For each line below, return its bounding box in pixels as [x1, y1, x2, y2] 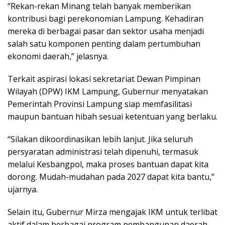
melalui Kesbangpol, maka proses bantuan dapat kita [8, 158, 208, 170]
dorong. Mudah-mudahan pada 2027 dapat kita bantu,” [8, 171, 214, 182]
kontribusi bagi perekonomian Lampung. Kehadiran [8, 13, 203, 24]
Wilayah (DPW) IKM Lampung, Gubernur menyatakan [8, 85, 208, 97]
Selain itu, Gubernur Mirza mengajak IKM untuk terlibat [8, 206, 217, 217]
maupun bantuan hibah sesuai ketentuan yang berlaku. [8, 110, 217, 122]
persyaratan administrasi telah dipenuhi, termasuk [8, 146, 198, 157]
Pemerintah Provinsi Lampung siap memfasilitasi [8, 98, 192, 109]
